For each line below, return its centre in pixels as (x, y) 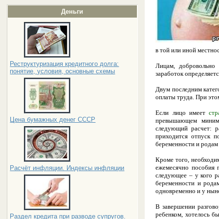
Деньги (72, 11)
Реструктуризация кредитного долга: (65, 64)
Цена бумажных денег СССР (53, 120)
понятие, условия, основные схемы (63, 71)
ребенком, (169, 214)
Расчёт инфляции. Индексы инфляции (67, 168)
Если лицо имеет (182, 112)
